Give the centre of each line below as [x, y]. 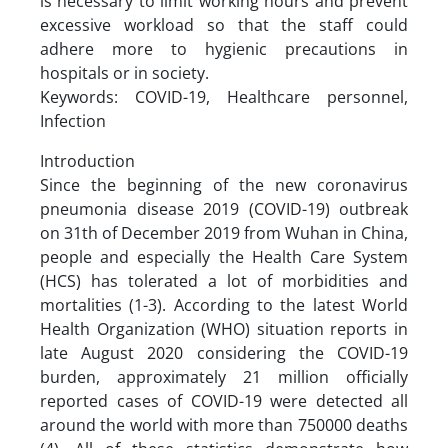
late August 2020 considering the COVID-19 [224, 352]
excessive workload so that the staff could [224, 24]
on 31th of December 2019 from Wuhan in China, [224, 232]
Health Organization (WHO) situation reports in [224, 328]
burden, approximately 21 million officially [224, 376]
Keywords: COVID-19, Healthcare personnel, [224, 96]
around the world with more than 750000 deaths [224, 424]
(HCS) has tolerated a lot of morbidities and [224, 280]
